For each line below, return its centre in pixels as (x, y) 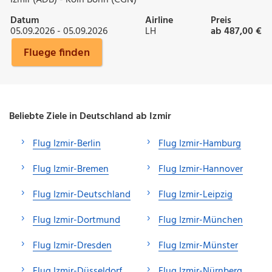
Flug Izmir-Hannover (201, 169)
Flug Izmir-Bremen (71, 169)
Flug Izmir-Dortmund (76, 220)
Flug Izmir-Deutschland (82, 195)
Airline (159, 20)
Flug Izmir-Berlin (67, 144)
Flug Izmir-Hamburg (200, 144)
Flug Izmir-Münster (198, 246)
